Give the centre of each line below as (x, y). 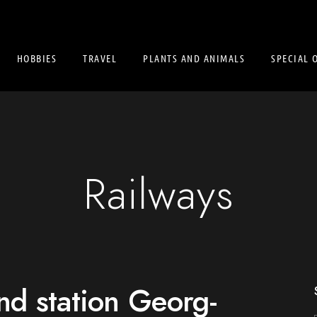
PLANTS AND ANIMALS (194, 58)
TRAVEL (100, 58)
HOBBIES (36, 58)
